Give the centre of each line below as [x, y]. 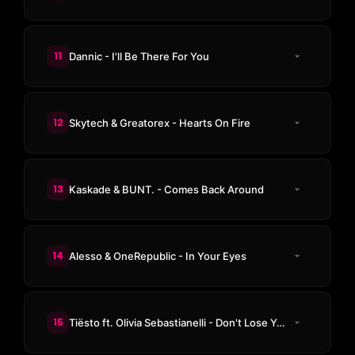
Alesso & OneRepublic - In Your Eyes [158, 256]
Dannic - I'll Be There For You [139, 56]
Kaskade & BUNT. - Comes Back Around [166, 189]
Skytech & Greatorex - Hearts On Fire [160, 122]
